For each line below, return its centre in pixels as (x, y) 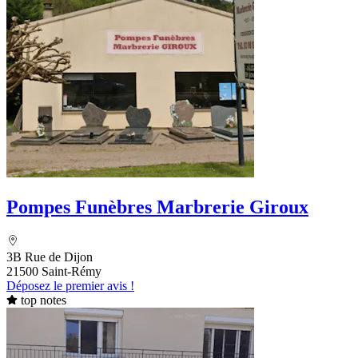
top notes (43, 300)
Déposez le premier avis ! (70, 285)
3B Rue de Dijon (50, 257)
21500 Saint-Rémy (54, 271)
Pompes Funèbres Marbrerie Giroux (157, 207)
